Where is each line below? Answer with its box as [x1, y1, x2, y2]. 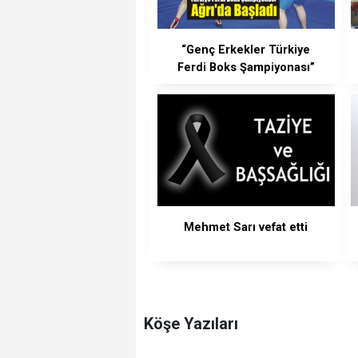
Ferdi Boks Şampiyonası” [177, 60, 315, 74]
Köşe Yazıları [143, 313, 238, 333]
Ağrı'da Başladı [205, 78, 287, 92]
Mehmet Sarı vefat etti [184, 221, 308, 235]
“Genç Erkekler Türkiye [181, 42, 311, 57]
